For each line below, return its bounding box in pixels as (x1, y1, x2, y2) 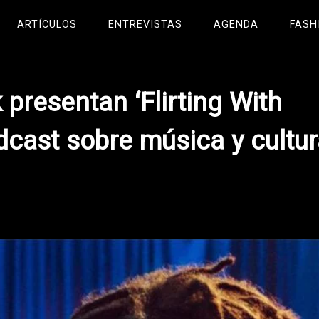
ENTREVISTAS (108, 17, 182, 33)
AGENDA (214, 17, 258, 33)
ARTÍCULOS (17, 17, 77, 33)
